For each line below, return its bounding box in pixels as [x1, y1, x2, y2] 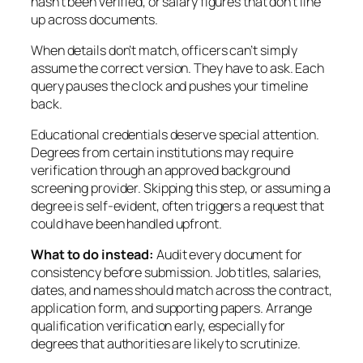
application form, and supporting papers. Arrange [31, 299, 313, 318]
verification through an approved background [31, 161, 290, 180]
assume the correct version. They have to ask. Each [31, 58, 324, 77]
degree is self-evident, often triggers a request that [31, 197, 324, 216]
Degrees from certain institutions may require [31, 143, 293, 162]
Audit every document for [154, 246, 302, 264]
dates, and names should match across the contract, [31, 281, 332, 300]
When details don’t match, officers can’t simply [31, 41, 298, 59]
